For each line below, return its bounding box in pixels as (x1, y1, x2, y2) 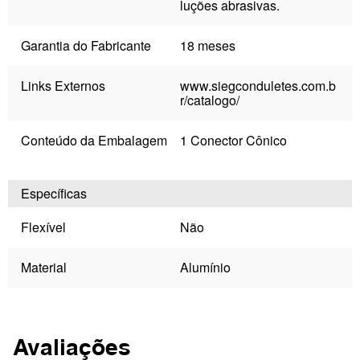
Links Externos (21, 76, 105, 95)
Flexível (21, 218, 66, 236)
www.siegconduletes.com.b (180, 76, 336, 95)
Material (21, 258, 67, 276)
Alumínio (180, 258, 231, 276)
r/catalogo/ (180, 91, 239, 109)
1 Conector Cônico (180, 131, 287, 149)
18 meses (180, 36, 235, 55)
